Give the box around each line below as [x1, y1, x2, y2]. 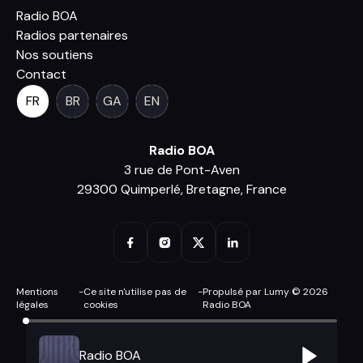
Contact [16, 66, 66, 83]
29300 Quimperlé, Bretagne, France [76, 181, 287, 198]
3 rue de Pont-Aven [123, 161, 240, 178]
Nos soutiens [16, 46, 93, 63]
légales [16, 298, 49, 311]
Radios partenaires [16, 27, 128, 44]
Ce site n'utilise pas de [83, 285, 187, 298]
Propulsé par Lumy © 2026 [203, 285, 329, 298]
